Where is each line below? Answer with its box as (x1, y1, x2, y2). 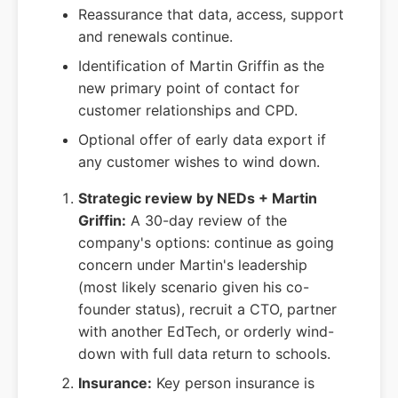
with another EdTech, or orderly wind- (78, 322, 334, 341)
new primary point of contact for (78, 79, 299, 98)
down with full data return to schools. (78, 345, 330, 363)
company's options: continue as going (78, 234, 334, 252)
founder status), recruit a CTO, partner (78, 300, 337, 319)
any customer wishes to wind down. (78, 153, 320, 171)
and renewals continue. (78, 28, 233, 46)
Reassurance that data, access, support (78, 5, 344, 24)
